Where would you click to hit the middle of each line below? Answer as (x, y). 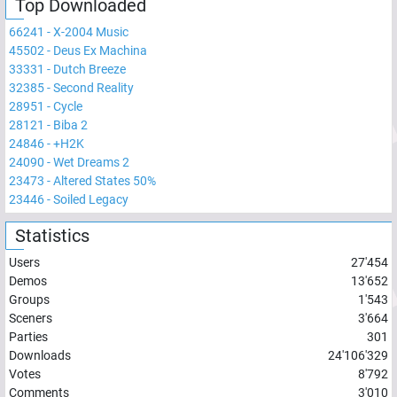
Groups (29, 299)
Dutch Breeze (90, 69)
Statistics (52, 235)
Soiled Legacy (91, 199)
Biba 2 (70, 125)
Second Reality (93, 87)
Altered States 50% (105, 180)
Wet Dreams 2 (91, 162)
